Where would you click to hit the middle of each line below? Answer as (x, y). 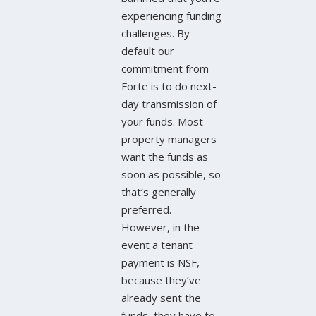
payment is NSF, (161, 262)
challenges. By (156, 33)
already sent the (162, 297)
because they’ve (162, 280)
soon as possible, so (171, 174)
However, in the (161, 227)
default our (148, 50)
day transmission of (169, 103)
